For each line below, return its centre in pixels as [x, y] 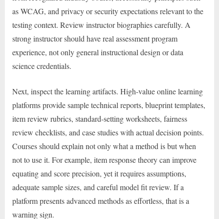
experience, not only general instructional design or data [98, 52]
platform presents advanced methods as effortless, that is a [101, 200]
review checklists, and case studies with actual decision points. [108, 132]
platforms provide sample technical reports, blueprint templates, [109, 105]
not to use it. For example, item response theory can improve [104, 159]
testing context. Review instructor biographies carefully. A [101, 24]
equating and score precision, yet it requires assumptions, [99, 173]
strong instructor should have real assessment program [95, 38]
